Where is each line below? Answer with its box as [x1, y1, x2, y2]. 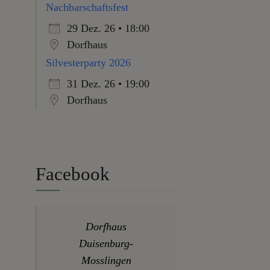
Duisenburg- [79, 237, 133, 250]
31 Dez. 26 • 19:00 [67, 78, 149, 90]
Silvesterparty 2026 [46, 57, 131, 69]
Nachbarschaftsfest [46, 1, 128, 13]
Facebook [36, 163, 110, 184]
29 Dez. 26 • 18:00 [67, 22, 149, 34]
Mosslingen [81, 254, 131, 266]
